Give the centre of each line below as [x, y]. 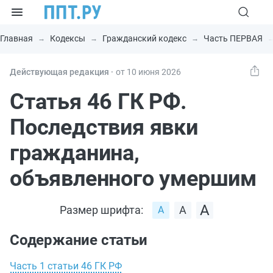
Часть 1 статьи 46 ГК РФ [66, 266]
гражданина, [75, 153]
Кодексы [68, 38]
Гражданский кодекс [144, 38]
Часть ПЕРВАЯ [233, 38]
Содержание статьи [79, 240]
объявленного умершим [133, 179]
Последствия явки [104, 127]
